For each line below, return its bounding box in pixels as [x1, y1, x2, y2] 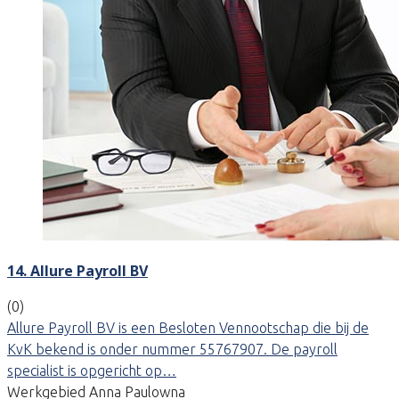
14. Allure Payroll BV [7, 260, 148, 281]
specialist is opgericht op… [7, 362, 176, 379]
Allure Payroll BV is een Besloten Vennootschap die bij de [7, 319, 369, 336]
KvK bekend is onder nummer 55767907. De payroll [7, 340, 338, 357]
